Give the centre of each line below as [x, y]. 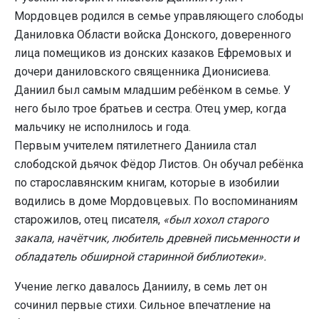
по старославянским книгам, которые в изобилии [147, 183]
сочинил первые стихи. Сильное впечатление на [142, 305]
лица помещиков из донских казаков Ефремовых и [153, 53]
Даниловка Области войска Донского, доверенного [153, 35]
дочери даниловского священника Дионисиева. [142, 72]
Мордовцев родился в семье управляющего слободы [159, 16]
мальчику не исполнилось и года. [103, 127]
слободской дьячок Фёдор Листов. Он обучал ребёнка [159, 164]
